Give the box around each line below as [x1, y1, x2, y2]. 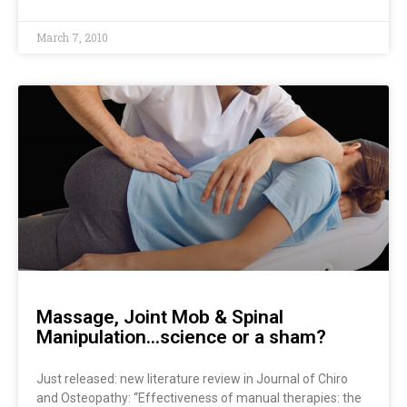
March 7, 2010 [36, 29, 108, 45]
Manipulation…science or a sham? [36, 325, 326, 348]
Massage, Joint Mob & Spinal [36, 305, 283, 328]
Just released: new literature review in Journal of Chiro [36, 371, 348, 386]
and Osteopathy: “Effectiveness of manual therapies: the [36, 390, 362, 405]
